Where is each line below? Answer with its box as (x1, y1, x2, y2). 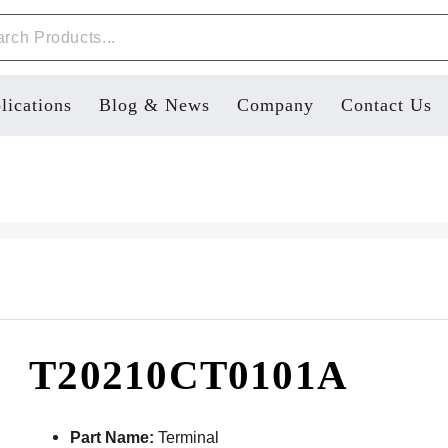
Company (236, 95, 314, 115)
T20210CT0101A (29, 352, 349, 398)
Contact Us (340, 95, 432, 115)
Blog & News (98, 95, 210, 115)
